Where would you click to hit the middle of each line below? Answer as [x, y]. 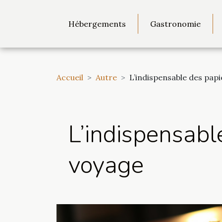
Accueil [70, 77]
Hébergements [97, 24]
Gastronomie [175, 24]
